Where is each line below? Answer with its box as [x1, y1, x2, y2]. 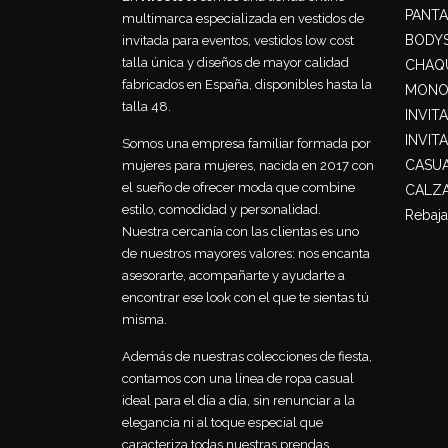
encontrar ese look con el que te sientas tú [122, 289, 369, 305]
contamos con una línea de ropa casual [122, 370, 354, 386]
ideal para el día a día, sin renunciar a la [122, 392, 355, 408]
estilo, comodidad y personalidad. [122, 201, 321, 217]
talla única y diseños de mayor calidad [122, 54, 349, 70]
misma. [122, 311, 167, 327]
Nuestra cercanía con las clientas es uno [122, 223, 359, 239]
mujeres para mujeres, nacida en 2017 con [122, 157, 374, 173]
